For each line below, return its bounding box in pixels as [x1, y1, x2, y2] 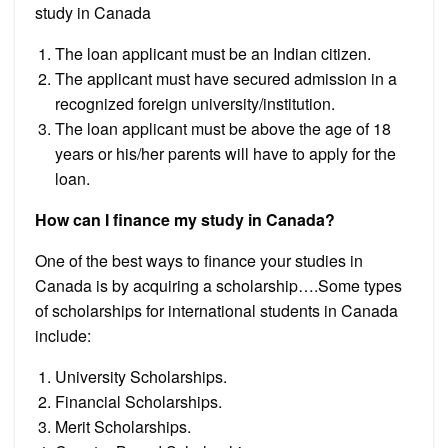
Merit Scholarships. [55, 414, 191, 438]
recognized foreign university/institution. [55, 91, 335, 115]
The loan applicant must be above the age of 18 [55, 116, 391, 140]
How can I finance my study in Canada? [35, 207, 335, 231]
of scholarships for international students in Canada [35, 298, 398, 322]
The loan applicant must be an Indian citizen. [55, 41, 371, 65]
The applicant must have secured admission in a [55, 66, 397, 90]
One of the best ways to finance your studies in [35, 248, 363, 272]
